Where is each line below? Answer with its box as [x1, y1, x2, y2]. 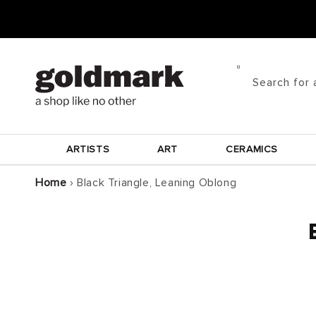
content [20, 16, 63, 28]
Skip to [20, 4, 59, 15]
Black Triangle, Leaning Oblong [77, 177, 237, 188]
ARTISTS [66, 145, 110, 154]
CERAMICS [226, 145, 278, 154]
